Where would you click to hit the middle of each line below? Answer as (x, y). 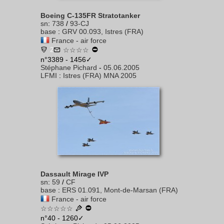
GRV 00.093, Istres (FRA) (103, 31)
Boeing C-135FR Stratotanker (90, 15)
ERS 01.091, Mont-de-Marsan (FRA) (120, 190)
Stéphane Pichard (69, 67)
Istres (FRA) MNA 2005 (100, 75)
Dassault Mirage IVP (74, 174)
